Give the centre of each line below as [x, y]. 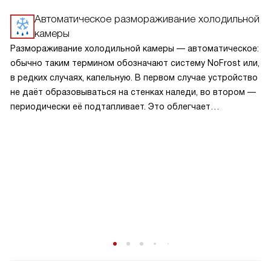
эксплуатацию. [41, 121]
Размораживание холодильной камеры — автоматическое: [135, 48]
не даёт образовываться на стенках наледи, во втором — [133, 92]
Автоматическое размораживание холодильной [147, 19]
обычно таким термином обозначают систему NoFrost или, [135, 63]
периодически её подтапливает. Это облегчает [110, 106]
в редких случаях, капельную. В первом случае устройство [134, 77]
